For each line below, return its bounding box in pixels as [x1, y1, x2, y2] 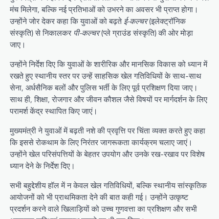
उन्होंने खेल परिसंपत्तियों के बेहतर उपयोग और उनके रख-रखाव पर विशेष [10, 148, 205, 160]
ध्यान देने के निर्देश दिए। [10, 160, 75, 172]
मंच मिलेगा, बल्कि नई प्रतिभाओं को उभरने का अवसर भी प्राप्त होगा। [10, 3, 198, 16]
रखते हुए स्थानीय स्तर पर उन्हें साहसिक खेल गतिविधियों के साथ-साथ [10, 70, 201, 82]
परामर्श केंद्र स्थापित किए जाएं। [10, 105, 98, 117]
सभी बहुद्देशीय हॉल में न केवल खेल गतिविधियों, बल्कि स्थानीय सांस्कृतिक [10, 179, 207, 192]
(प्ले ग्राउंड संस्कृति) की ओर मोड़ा [99, 27, 193, 39]
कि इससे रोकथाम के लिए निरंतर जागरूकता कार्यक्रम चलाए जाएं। [10, 136, 193, 149]
